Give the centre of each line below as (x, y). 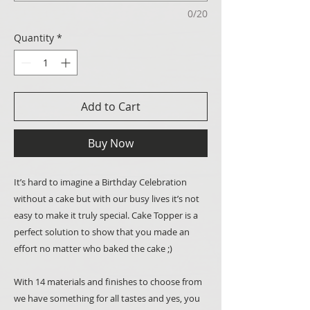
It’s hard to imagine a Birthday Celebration (100, 182)
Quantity (34, 38)
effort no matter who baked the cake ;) (93, 248)
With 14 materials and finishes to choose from (108, 282)
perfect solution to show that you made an (102, 232)
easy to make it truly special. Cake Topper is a (106, 215)
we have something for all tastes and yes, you (107, 298)
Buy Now (111, 143)
